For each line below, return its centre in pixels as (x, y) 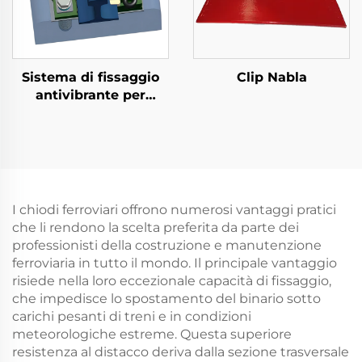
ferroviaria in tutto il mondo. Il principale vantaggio (175, 263)
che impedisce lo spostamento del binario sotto (166, 299)
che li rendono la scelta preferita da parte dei (156, 227)
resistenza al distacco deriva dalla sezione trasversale (181, 352)
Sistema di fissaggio (90, 77)
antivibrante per (90, 95)
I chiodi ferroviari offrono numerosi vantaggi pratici (174, 210)
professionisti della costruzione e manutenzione (167, 245)
